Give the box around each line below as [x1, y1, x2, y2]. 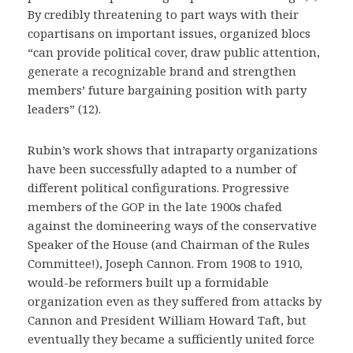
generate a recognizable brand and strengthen [28, 62, 296, 79]
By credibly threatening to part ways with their [28, 6, 299, 22]
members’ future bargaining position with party [28, 81, 307, 98]
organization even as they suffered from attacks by [28, 292, 321, 309]
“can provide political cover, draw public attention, [28, 43, 320, 60]
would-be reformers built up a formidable [28, 273, 269, 290]
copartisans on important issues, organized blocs [28, 24, 310, 41]
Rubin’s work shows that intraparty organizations [28, 141, 318, 158]
